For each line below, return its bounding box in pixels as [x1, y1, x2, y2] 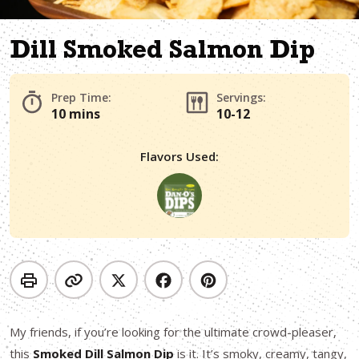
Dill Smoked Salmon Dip [10, 40, 315, 66]
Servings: [216, 90, 266, 105]
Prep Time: [51, 90, 111, 105]
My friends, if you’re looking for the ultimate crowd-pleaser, [10, 324, 337, 341]
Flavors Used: [140, 148, 219, 164]
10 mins [51, 105, 100, 123]
